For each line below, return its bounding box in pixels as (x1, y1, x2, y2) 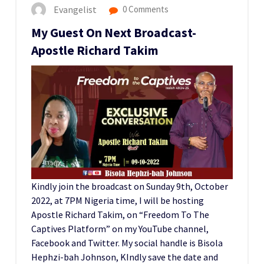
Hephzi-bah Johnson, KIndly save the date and (31, 250, 218, 263)
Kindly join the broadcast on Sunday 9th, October (31, 180, 228, 192)
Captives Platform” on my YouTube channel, (31, 222, 209, 235)
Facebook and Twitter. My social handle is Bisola (31, 236, 223, 249)
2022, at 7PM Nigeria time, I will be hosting (31, 194, 204, 206)
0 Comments (121, 4, 169, 15)
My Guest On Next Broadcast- (31, 24, 196, 41)
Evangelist (54, 4, 97, 16)
